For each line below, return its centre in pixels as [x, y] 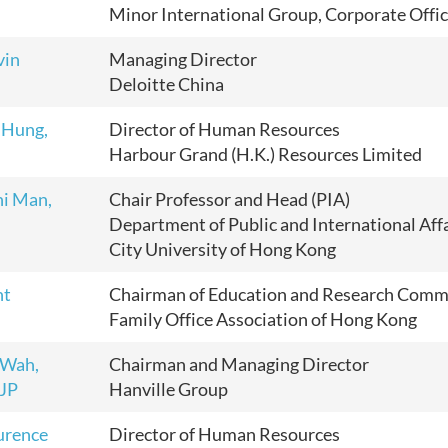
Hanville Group [168, 389]
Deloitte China [166, 84]
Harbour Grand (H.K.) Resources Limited [265, 154]
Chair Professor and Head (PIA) [229, 199]
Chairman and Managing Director [239, 364]
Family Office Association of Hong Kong [263, 319]
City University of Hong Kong [222, 249]
